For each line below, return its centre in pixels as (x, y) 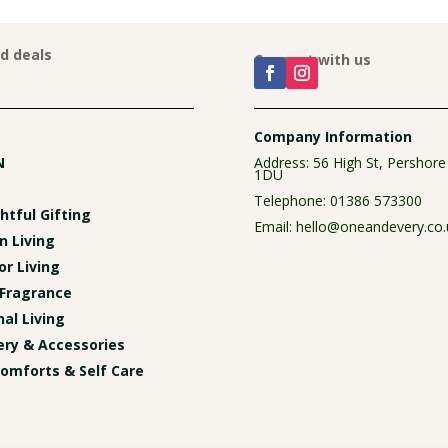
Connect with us (312, 60)
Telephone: (291, 200)
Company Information (332, 136)
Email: (274, 226)
